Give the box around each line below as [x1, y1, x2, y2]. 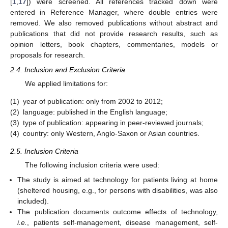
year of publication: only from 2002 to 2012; [23, 97, 163, 105]
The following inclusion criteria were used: [24, 161, 159, 169]
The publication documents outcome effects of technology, [17, 207, 218, 216]
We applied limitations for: [24, 79, 108, 88]
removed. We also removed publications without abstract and [10, 19, 218, 27]
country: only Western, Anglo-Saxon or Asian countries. [23, 129, 199, 137]
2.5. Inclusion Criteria [10, 147, 78, 156]
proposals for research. [10, 51, 85, 60]
